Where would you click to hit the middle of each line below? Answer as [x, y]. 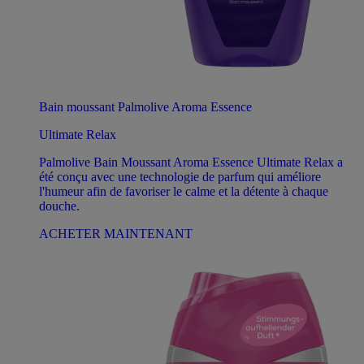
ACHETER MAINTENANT [116, 233]
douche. [59, 206]
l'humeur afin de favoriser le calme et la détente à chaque [184, 191]
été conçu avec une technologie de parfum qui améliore [180, 176]
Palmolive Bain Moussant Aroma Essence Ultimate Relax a [191, 162]
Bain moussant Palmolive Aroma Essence [145, 106]
